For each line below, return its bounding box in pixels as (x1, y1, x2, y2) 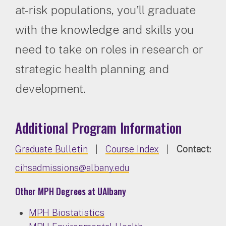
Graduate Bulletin (15, 144, 88, 155)
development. (15, 82, 86, 96)
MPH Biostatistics (29, 207, 104, 218)
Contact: (177, 144, 211, 155)
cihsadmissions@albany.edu (15, 162, 129, 174)
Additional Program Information (15, 118, 182, 138)
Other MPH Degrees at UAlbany (15, 185, 126, 198)
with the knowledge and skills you (15, 23, 194, 37)
